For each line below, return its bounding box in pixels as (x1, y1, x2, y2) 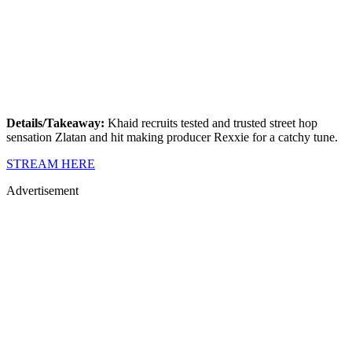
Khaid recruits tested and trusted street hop (108, 115, 317, 130)
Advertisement (6, 183, 79, 197)
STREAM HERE (6, 156, 95, 170)
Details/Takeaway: (6, 115, 104, 130)
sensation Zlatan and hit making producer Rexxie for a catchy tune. (6, 130, 338, 144)
